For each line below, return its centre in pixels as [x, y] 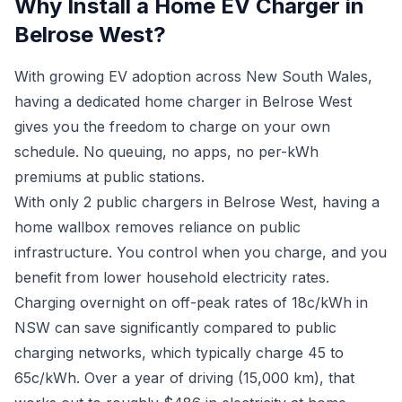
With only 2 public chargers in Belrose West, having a [197, 202]
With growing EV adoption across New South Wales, [193, 76]
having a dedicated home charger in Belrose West [183, 101]
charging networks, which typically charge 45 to [179, 353]
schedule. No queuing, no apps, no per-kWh [166, 152]
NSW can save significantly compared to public [175, 328]
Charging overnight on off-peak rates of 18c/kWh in [191, 302]
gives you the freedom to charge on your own [172, 127]
